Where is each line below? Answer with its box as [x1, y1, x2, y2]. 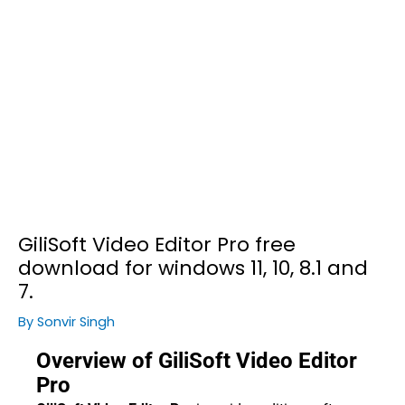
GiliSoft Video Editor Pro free [18, 231, 296, 259]
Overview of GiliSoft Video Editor [36, 348, 357, 374]
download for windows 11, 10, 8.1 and [18, 254, 368, 283]
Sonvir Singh [37, 313, 115, 332]
